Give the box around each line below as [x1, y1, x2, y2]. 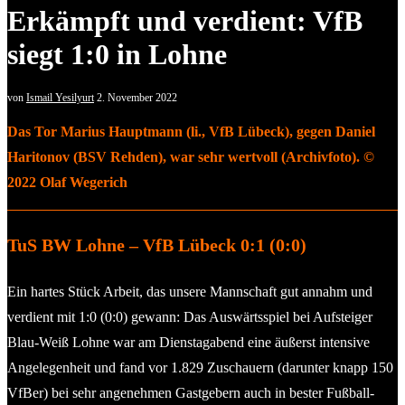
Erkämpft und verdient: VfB [7, 5, 363, 38]
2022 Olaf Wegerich [7, 174, 127, 190]
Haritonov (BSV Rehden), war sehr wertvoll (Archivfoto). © [7, 148, 374, 165]
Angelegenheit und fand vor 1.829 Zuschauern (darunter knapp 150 [7, 359, 393, 375]
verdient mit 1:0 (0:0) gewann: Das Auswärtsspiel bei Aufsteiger [7, 308, 372, 325]
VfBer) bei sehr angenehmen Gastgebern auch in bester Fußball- [7, 384, 374, 400]
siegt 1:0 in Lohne [7, 38, 227, 71]
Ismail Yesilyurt [26, 90, 94, 104]
